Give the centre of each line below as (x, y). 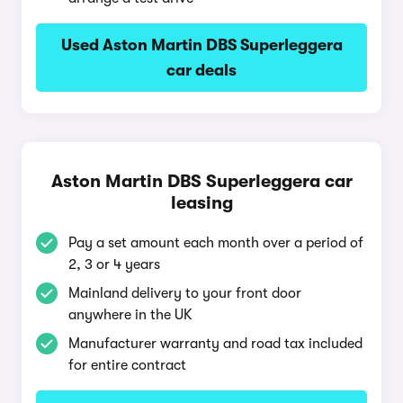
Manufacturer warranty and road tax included (215, 344)
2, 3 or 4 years (114, 264)
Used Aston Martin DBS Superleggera (201, 45)
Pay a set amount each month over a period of (216, 243)
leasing (201, 203)
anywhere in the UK (130, 315)
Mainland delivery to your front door (185, 293)
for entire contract (127, 365)
